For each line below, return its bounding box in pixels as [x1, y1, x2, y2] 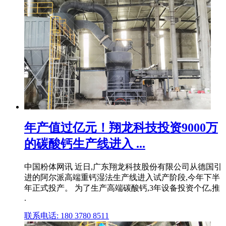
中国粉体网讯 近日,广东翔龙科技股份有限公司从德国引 [24, 162, 222, 172]
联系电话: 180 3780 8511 [24, 211, 109, 220]
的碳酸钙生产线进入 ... [24, 137, 145, 151]
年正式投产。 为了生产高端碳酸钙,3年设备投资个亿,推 [24, 184, 220, 193]
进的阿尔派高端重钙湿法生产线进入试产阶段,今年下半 [24, 173, 220, 182]
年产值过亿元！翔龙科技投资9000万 [24, 121, 218, 135]
